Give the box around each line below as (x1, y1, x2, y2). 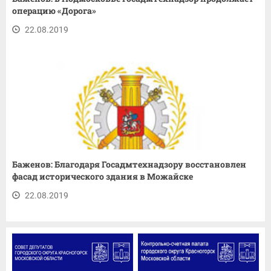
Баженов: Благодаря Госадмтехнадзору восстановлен (12, 158, 246, 170)
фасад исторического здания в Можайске (12, 170, 193, 182)
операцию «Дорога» (12, 4, 96, 16)
